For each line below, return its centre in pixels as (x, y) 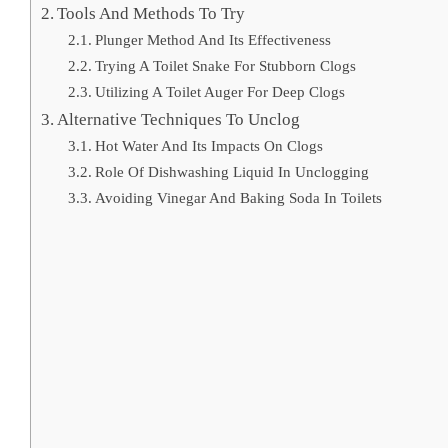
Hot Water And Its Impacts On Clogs (209, 145)
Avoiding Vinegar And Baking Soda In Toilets (239, 197)
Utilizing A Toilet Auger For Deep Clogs (220, 91)
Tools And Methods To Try (151, 13)
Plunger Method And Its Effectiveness (213, 39)
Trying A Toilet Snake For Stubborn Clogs (226, 65)
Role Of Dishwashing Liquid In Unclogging (232, 171)
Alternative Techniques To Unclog (179, 119)
